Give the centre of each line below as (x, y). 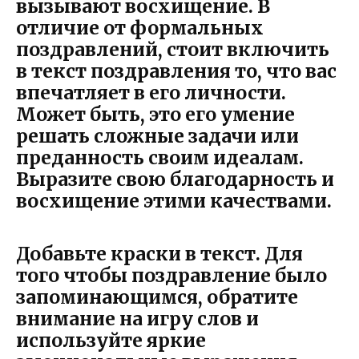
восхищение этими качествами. (174, 200)
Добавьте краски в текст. (138, 253)
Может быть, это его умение (155, 114)
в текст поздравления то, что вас (176, 71)
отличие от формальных (140, 27)
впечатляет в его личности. (151, 92)
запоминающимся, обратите (157, 296)
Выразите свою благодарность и (175, 179)
